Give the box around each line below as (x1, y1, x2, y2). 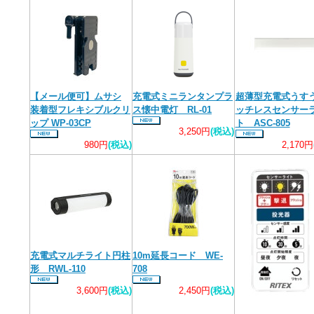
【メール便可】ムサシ (30, 91, 121, 102)
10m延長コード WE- (132, 250, 223, 261)
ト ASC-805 (235, 118, 290, 128)
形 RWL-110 (30, 264, 86, 274)
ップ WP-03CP (30, 118, 91, 128)
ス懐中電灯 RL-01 (132, 104, 212, 115)
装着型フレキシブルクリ (30, 104, 130, 115)
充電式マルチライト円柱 (30, 250, 130, 261)
